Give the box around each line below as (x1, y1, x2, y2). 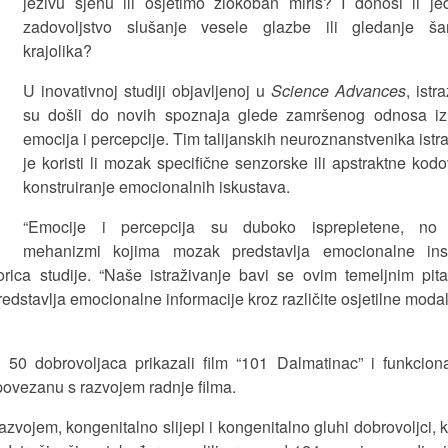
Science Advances (271, 79, 406, 102)
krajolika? (23, 39, 92, 62)
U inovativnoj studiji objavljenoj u (23, 79, 271, 102)
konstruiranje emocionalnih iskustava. (23, 175, 290, 198)
